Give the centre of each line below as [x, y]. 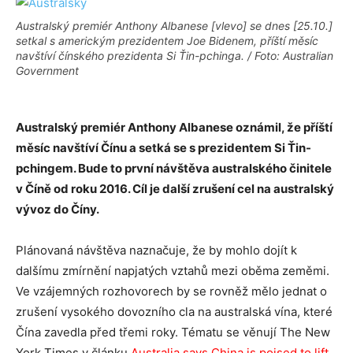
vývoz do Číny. [58, 209]
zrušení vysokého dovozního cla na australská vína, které [174, 312]
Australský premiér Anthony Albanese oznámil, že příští [174, 127]
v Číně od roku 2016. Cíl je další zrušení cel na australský [175, 189]
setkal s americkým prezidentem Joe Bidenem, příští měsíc [167, 41]
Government [47, 71]
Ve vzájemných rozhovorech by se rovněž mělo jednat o [171, 291]
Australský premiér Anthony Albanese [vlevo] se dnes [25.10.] [174, 26]
